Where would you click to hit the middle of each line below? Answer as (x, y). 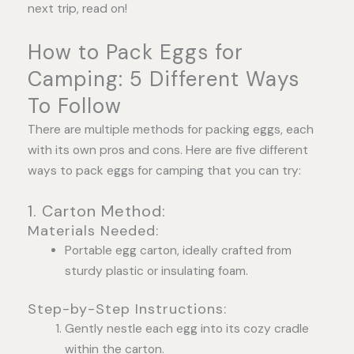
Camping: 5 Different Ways (164, 79)
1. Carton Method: (97, 211)
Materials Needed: (93, 230)
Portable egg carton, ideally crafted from (178, 250)
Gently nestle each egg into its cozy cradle (186, 328)
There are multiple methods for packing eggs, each (171, 129)
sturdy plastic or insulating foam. (156, 271)
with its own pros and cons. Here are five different (168, 150)
